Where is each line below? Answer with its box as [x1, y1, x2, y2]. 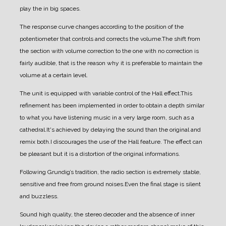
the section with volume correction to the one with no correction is [20, 47, 199, 54]
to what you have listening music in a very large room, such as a [20, 114, 194, 121]
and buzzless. [20, 192, 59, 200]
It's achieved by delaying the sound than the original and [46, 126, 201, 133]
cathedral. [20, 126, 46, 133]
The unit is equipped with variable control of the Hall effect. [20, 89, 181, 97]
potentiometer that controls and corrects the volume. [20, 35, 162, 42]
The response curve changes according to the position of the [20, 23, 184, 30]
